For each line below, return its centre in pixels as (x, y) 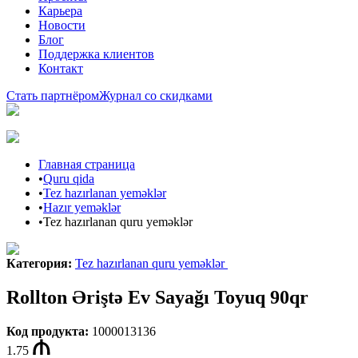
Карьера (60, 11)
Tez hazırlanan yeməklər (105, 193)
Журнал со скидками (156, 95)
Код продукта (46, 331)
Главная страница (87, 164)
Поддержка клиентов (96, 54)
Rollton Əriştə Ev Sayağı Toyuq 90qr (157, 297)
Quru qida (69, 179)
